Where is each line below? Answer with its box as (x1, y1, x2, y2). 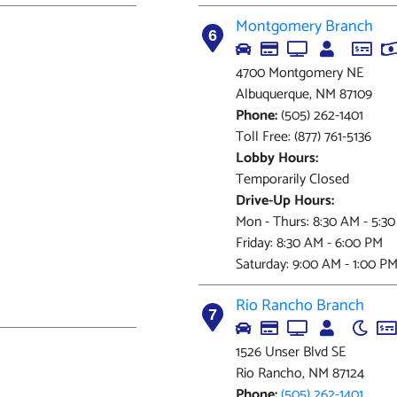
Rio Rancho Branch (236, 292, 364, 319)
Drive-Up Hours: (236, 189, 334, 213)
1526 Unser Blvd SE (236, 340, 346, 364)
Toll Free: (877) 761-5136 (236, 125, 371, 149)
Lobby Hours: (236, 146, 318, 170)
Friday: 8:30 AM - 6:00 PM (236, 231, 383, 255)
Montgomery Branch (236, 13, 373, 40)
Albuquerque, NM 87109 (236, 82, 372, 106)
